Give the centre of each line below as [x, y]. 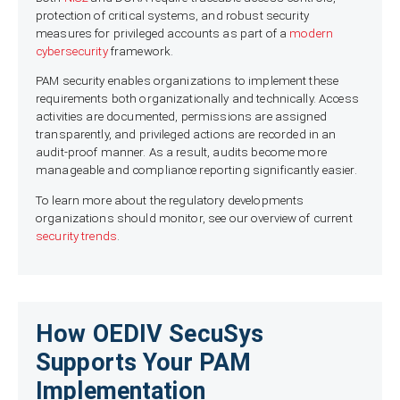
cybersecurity [72, 52]
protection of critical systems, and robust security [172, 16]
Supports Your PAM [144, 363]
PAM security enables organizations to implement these [187, 81]
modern [311, 34]
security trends [77, 236]
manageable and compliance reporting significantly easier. [196, 171]
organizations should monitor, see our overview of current [194, 218]
